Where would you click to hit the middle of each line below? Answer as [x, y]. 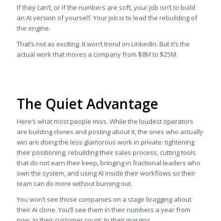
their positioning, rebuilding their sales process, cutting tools [106, 152]
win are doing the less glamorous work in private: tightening [105, 142]
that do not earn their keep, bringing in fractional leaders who [108, 163]
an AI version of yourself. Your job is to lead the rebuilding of [107, 18]
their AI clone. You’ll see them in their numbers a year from [103, 209]
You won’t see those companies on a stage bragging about [104, 199]
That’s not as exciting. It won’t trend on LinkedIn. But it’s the [103, 44]
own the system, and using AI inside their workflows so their [106, 173]
